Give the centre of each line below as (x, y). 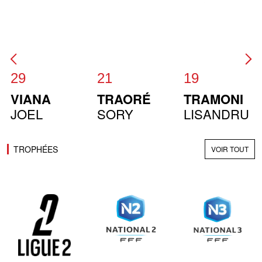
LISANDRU (217, 114)
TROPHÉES (36, 149)
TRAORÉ (124, 99)
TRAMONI (214, 99)
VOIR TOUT (230, 149)
